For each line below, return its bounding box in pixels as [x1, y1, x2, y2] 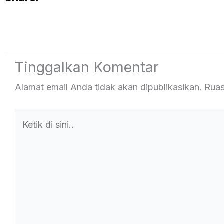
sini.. [14, 144, 33, 155]
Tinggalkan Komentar [15, 58, 159, 76]
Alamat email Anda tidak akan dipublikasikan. [15, 82, 202, 92]
